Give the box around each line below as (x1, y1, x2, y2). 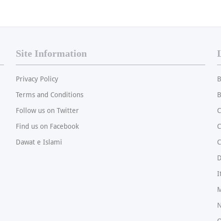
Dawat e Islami (16, 138, 62, 147)
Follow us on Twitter (16, 107, 79, 115)
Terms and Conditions (16, 91, 83, 99)
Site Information (16, 48, 87, 59)
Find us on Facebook (16, 122, 79, 131)
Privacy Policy (16, 75, 58, 83)
